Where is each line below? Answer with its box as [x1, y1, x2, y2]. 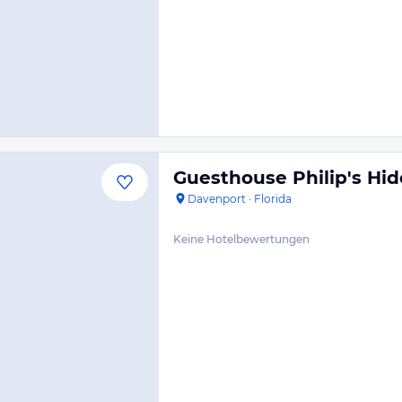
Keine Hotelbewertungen [173, 232, 310, 246]
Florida [254, 192, 292, 205]
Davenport [188, 192, 246, 205]
